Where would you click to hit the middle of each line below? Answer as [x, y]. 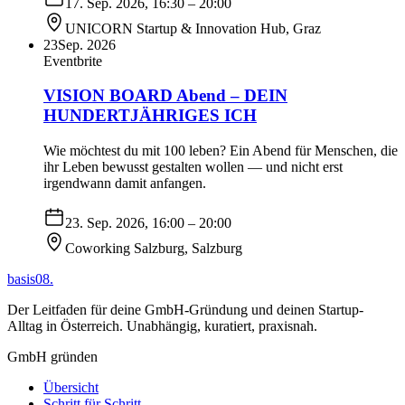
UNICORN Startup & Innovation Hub [175, 28]
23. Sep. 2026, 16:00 [125, 223]
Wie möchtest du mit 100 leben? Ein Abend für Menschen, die [221, 151]
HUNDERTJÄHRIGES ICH [150, 116]
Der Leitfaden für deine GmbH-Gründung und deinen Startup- [185, 310]
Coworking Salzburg [125, 248]
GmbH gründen [52, 357]
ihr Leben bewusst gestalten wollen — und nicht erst [193, 167]
